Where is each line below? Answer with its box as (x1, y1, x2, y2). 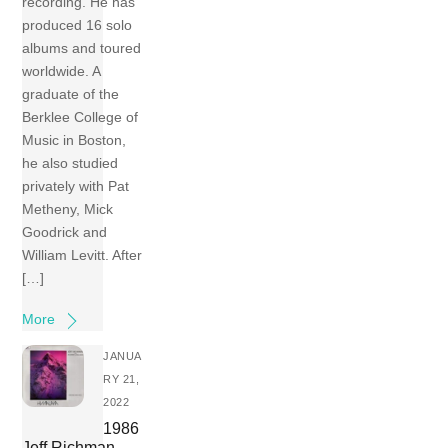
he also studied (22, 155, 119, 172)
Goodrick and (22, 224, 108, 241)
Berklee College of (22, 109, 139, 126)
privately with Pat (22, 178, 130, 195)
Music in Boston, (22, 132, 127, 149)
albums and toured (22, 40, 142, 57)
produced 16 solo (22, 17, 133, 34)
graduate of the (22, 86, 120, 103)
